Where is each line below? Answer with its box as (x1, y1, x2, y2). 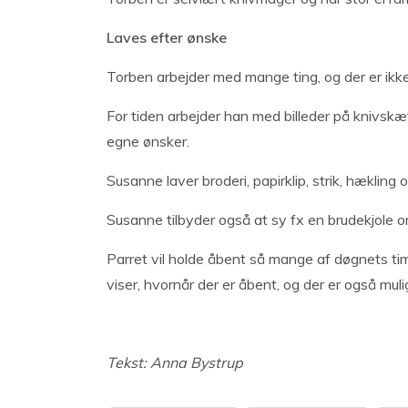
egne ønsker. (107, 132, 189, 150)
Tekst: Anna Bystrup (107, 353, 243, 372)
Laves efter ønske (107, 28, 227, 46)
